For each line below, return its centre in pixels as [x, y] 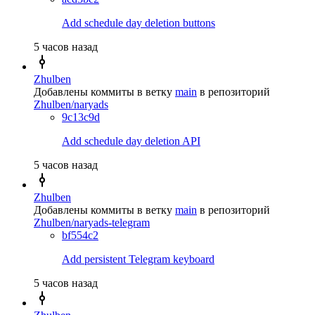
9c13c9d [81, 117]
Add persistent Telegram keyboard [138, 259]
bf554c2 [80, 235]
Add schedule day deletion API [131, 141]
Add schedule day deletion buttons [139, 22]
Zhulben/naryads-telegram [92, 222]
